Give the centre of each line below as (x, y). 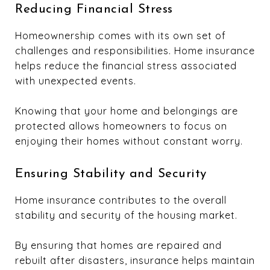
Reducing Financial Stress (94, 10)
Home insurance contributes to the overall (121, 200)
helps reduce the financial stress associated (126, 66)
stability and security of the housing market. (126, 215)
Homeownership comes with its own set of (121, 36)
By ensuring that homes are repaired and (118, 246)
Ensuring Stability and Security (111, 174)
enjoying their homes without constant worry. (129, 141)
